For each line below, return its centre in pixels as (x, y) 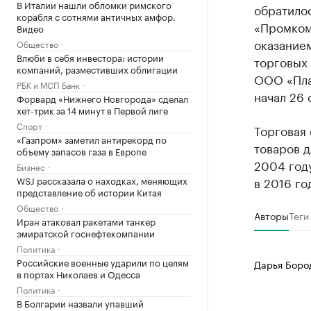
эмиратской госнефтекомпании (86, 233)
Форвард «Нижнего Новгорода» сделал (102, 98)
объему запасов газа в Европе (82, 151)
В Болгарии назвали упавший (80, 303)
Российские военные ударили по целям (103, 262)
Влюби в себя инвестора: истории (90, 57)
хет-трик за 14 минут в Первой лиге (92, 110)
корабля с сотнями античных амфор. (96, 16)
